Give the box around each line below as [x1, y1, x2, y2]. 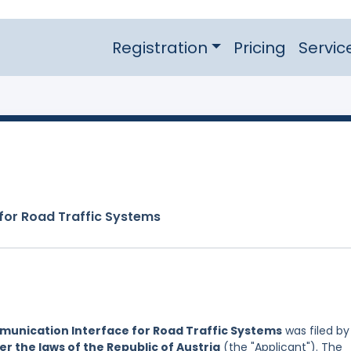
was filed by [282, 323, 349, 339]
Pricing [233, 36, 286, 59]
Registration [111, 36, 208, 59]
